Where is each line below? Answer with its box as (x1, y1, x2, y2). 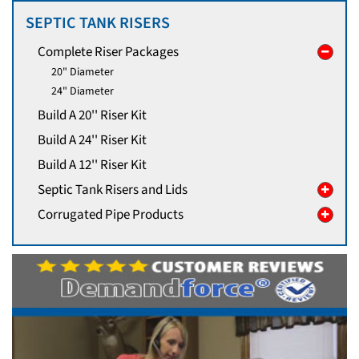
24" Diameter (50, 83, 114, 99)
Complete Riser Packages (38, 42, 179, 63)
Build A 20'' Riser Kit (38, 106, 147, 126)
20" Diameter (50, 63, 114, 80)
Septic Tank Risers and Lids (38, 180, 188, 200)
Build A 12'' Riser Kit (38, 155, 147, 175)
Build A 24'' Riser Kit (38, 131, 147, 151)
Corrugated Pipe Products (38, 205, 184, 225)
